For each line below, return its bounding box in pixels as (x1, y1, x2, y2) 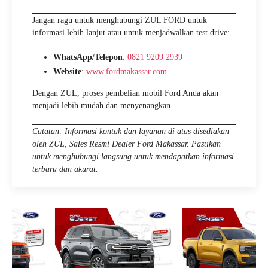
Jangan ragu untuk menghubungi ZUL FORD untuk (32, 16, 207, 25)
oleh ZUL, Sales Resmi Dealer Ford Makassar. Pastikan (32, 139, 221, 148)
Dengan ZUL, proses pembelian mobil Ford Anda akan (32, 89, 218, 98)
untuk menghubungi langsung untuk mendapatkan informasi (32, 152, 234, 161)
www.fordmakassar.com (86, 67, 167, 76)
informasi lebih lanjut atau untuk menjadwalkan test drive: (32, 28, 230, 37)
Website (53, 67, 81, 76)
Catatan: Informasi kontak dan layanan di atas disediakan (32, 127, 229, 136)
